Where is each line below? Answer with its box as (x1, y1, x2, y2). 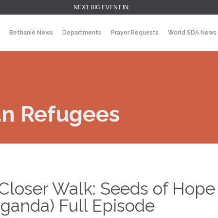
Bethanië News (9, 29, 53, 36)
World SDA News (168, 29, 217, 36)
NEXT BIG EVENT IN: (73, 4, 130, 11)
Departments (62, 29, 102, 36)
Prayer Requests (110, 29, 159, 36)
